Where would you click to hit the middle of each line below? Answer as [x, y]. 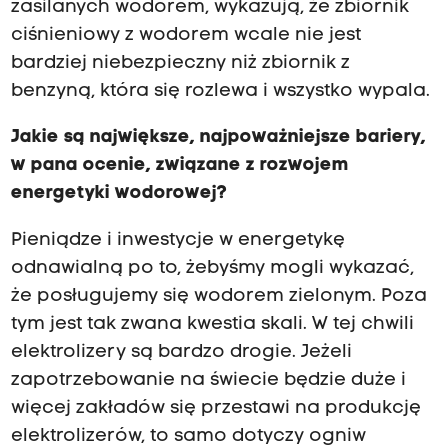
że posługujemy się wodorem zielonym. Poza [218, 296]
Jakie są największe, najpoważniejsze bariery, [218, 138]
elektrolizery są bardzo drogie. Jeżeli [181, 352]
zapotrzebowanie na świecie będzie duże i [208, 380]
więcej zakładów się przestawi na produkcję [215, 408]
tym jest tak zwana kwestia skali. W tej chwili [212, 324]
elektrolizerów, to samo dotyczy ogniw [188, 436]
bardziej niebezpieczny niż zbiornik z [180, 64]
